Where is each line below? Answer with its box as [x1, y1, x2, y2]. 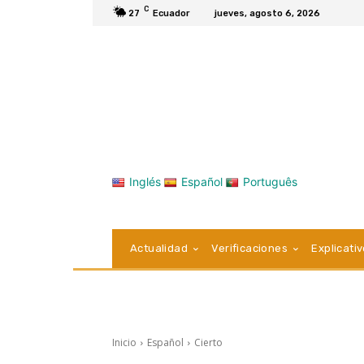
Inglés [129, 175, 161, 189]
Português [243, 175, 297, 189]
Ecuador [153, 7, 190, 19]
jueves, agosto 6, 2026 [214, 7, 320, 19]
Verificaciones [211, 242, 288, 255]
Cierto [194, 336, 223, 350]
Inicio [112, 336, 136, 350]
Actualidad [130, 242, 188, 255]
